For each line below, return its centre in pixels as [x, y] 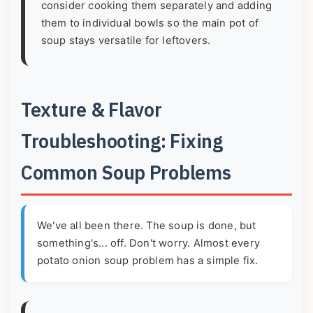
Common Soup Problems [126, 173]
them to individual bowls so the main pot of [150, 23]
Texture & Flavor [92, 110]
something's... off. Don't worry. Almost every [149, 243]
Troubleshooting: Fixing [122, 141]
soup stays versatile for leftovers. [126, 41]
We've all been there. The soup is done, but [147, 226]
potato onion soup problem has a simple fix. [148, 261]
